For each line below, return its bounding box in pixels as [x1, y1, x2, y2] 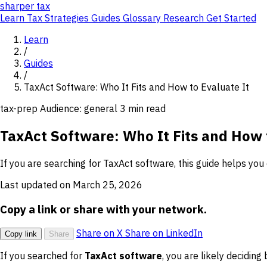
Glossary [123, 12, 163, 24]
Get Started [206, 12, 256, 24]
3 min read [120, 103, 166, 114]
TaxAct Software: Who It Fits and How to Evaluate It [24, 81, 249, 93]
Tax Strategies [27, 12, 91, 24]
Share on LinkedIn [125, 227, 203, 240]
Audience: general [40, 103, 120, 114]
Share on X [76, 227, 125, 240]
